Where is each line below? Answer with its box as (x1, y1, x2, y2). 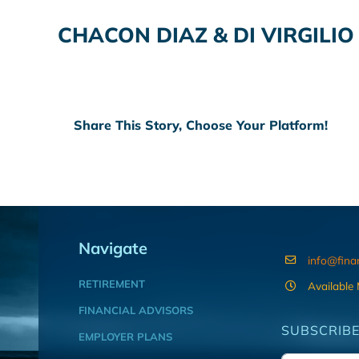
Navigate (78, 237, 147, 258)
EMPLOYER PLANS (78, 329, 172, 343)
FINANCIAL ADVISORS (78, 303, 193, 317)
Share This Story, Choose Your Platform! (74, 117, 328, 134)
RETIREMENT (78, 276, 145, 290)
